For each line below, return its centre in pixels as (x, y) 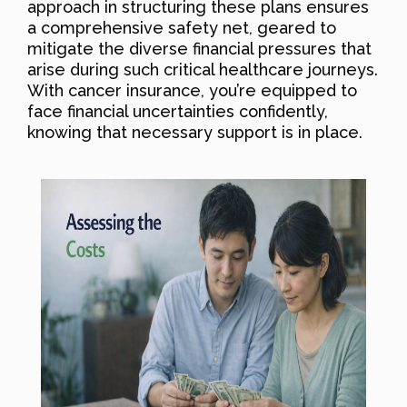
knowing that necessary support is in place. (195, 132)
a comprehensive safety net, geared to (182, 27)
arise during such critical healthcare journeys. (203, 69)
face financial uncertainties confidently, (178, 111)
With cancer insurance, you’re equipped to (192, 90)
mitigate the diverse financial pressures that (199, 48)
